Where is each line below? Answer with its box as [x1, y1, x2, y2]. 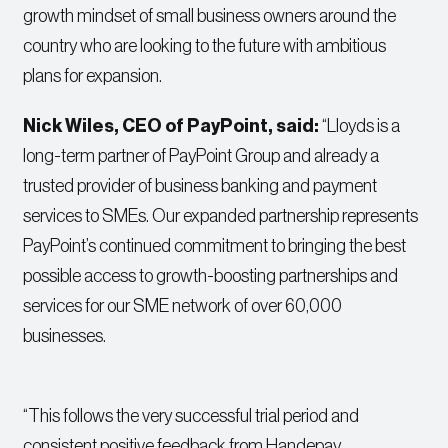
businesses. [23, 327, 107, 346]
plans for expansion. [23, 67, 163, 86]
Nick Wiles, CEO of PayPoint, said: [23, 117, 320, 136]
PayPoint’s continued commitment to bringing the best [23, 237, 407, 256]
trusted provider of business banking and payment [23, 177, 378, 196]
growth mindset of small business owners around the [23, 7, 397, 26]
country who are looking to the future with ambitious [23, 37, 387, 56]
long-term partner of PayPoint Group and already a [23, 147, 380, 166]
